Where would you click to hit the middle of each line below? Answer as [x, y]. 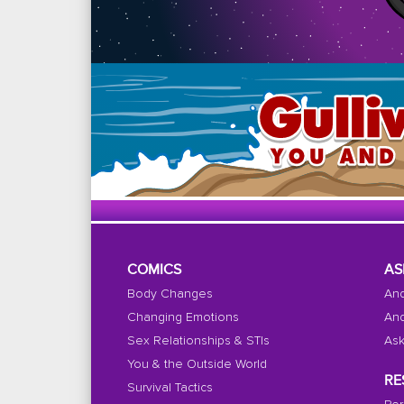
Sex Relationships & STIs [198, 341]
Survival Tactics [170, 388]
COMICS [154, 271]
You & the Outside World [197, 365]
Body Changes [170, 294]
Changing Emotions [183, 318]
